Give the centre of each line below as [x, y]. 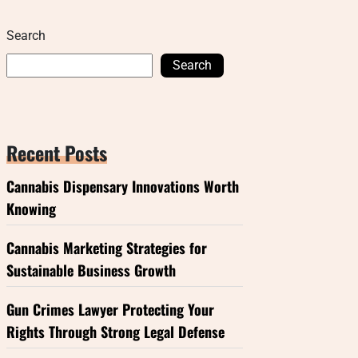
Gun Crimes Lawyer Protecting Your [110, 309]
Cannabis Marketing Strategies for [107, 248]
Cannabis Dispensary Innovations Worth [123, 186]
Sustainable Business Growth [91, 270]
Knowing [31, 209]
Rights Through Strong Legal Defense [115, 332]
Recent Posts [57, 153]
